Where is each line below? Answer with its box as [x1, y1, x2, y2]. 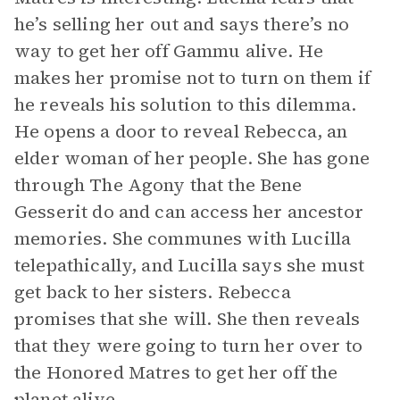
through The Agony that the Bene [14, 172, 303, 197]
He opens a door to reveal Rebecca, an [14, 119, 348, 144]
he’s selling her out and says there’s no [14, 12, 349, 37]
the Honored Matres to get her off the [14, 360, 338, 385]
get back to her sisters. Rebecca [14, 279, 291, 304]
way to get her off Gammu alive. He [14, 38, 324, 63]
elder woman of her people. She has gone [14, 146, 370, 171]
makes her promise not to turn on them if [14, 65, 371, 90]
